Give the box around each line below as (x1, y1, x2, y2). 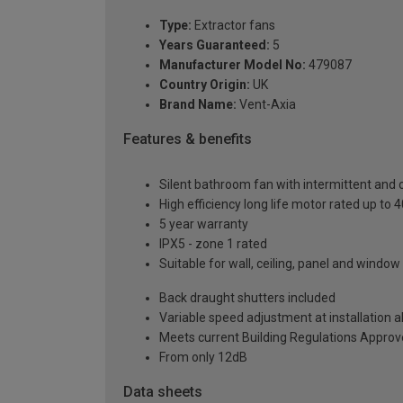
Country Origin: (159, 77, 250, 93)
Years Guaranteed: (159, 38, 270, 53)
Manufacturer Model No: (159, 58, 306, 73)
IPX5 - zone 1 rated (159, 236, 267, 251)
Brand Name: (159, 97, 237, 112)
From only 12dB (159, 349, 247, 364)
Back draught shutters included (159, 290, 336, 305)
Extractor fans (192, 18, 275, 33)
